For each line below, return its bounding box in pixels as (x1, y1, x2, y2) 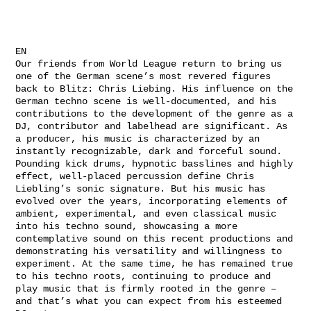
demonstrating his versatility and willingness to (15, 246, 282, 258)
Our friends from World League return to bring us (15, 58, 282, 70)
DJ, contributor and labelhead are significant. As (15, 121, 287, 133)
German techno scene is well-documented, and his (15, 96, 276, 108)
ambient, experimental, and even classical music (15, 208, 276, 220)
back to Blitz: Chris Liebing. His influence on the (15, 83, 293, 95)
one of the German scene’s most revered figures (15, 71, 271, 83)
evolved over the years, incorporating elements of (15, 196, 287, 208)
